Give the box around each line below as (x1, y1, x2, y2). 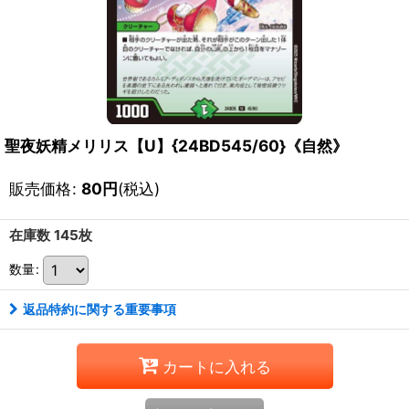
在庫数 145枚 (9, 226, 92, 245)
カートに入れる (162, 356, 271, 376)
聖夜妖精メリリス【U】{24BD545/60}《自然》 (5, 136, 348, 156)
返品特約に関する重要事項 (23, 301, 176, 318)
